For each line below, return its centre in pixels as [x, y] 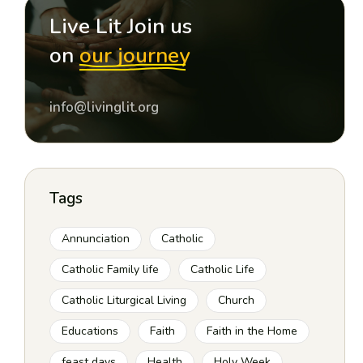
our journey [135, 56]
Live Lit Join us [121, 26]
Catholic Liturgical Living [124, 300]
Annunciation [96, 239]
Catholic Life [223, 269]
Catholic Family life [111, 269]
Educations [90, 331]
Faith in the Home [252, 331]
